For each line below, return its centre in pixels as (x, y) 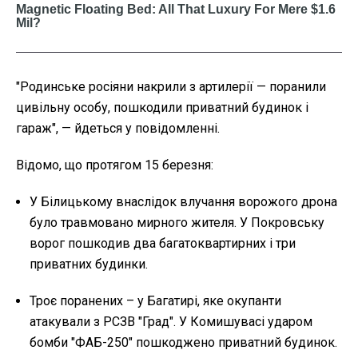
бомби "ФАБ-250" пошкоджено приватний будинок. (183, 342)
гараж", (39, 128)
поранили (296, 86)
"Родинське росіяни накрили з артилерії (136, 86)
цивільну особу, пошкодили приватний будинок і (162, 107)
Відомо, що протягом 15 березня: (115, 165)
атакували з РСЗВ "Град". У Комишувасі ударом (171, 321)
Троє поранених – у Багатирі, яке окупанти (155, 300)
